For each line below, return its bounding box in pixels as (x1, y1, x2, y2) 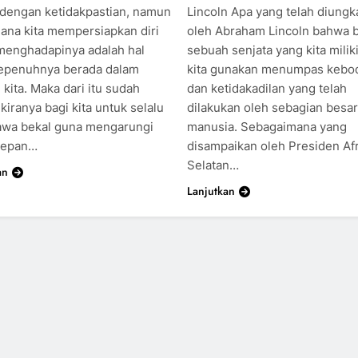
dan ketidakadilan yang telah (186, 80, 347, 96)
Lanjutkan (186, 182, 235, 199)
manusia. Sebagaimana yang (186, 118, 347, 134)
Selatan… (186, 157, 239, 173)
